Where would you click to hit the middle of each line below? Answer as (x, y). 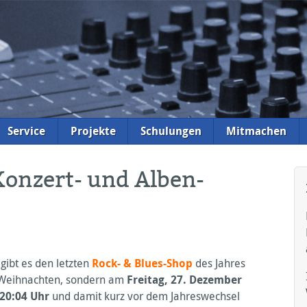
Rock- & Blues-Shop (142, 263)
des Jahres (219, 263)
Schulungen (171, 131)
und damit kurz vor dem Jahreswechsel (144, 296)
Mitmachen (256, 131)
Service (27, 131)
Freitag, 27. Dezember (184, 279)
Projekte (93, 131)
